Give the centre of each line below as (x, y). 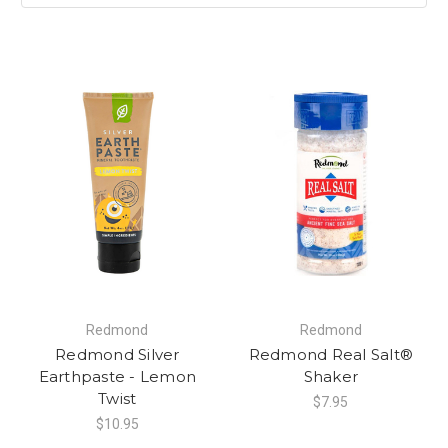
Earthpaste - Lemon (117, 376)
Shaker (330, 376)
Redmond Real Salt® (330, 354)
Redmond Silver (117, 354)
